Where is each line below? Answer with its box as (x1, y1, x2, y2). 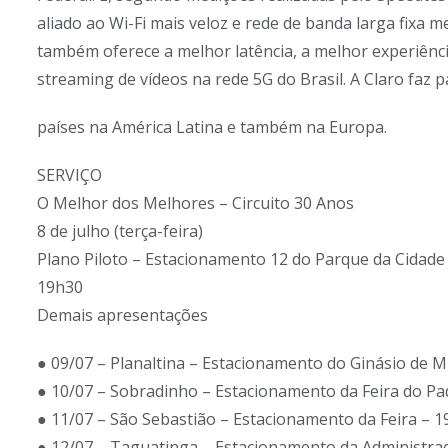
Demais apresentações (37, 304, 208, 327)
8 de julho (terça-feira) (37, 220, 203, 243)
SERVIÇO (37, 164, 102, 187)
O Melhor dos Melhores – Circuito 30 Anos (37, 192, 354, 215)
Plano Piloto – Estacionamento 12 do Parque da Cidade (37, 248, 445, 271)
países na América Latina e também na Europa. (37, 116, 387, 139)
